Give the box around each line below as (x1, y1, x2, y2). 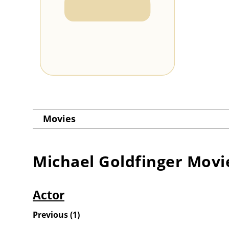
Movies (43, 112, 76, 125)
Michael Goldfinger (33, 151, 182, 172)
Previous (33, 209, 68, 221)
